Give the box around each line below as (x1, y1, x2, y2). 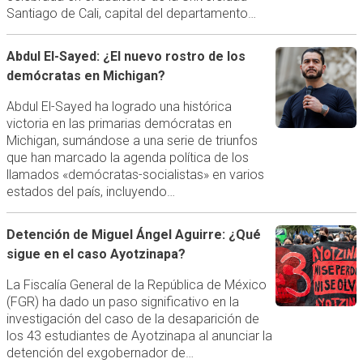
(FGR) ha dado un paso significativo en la (6, 293, 239, 310)
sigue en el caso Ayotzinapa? (6, 246, 186, 262)
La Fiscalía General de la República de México (6, 276, 267, 293)
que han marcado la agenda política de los (6, 149, 249, 165)
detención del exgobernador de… (6, 344, 194, 361)
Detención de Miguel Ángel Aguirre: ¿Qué (6, 226, 261, 242)
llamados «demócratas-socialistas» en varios (6, 166, 264, 182)
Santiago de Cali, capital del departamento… (6, 5, 256, 21)
